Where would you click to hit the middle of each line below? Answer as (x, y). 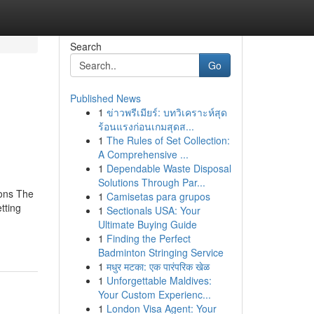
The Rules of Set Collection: (168, 140)
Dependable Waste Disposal (169, 168)
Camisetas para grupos (158, 196)
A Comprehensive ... (143, 154)
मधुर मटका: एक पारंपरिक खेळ (158, 266)
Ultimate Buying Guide (147, 224)
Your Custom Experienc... (154, 294)
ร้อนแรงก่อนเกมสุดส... (146, 126)
